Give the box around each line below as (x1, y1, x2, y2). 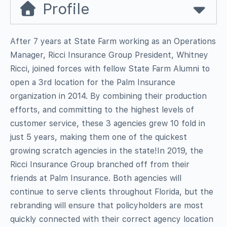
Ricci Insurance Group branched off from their (10, 159, 190, 169)
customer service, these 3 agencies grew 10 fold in (10, 118, 205, 128)
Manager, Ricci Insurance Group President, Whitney (10, 50, 208, 60)
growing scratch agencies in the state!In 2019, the (10, 145, 203, 156)
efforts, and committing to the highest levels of (10, 104, 194, 115)
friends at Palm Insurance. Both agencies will (10, 173, 181, 183)
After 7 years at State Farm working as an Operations (10, 36, 216, 46)
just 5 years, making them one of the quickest (10, 132, 187, 142)
